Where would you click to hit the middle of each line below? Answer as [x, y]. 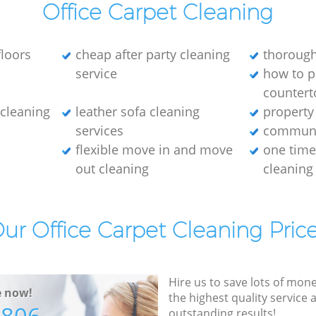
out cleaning [112, 168]
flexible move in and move [154, 149]
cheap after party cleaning [152, 54]
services [99, 130]
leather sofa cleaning [137, 111]
